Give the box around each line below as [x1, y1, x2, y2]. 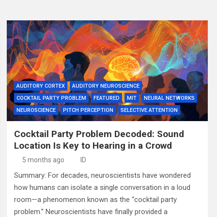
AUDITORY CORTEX [16, 82, 65, 89]
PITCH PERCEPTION [62, 107, 113, 113]
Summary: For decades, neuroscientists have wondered [14, 170, 191, 180]
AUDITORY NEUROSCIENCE [72, 82, 139, 89]
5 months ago [22, 155, 65, 164]
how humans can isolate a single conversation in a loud [14, 183, 190, 192]
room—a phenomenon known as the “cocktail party [14, 195, 177, 204]
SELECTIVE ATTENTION [120, 107, 178, 113]
